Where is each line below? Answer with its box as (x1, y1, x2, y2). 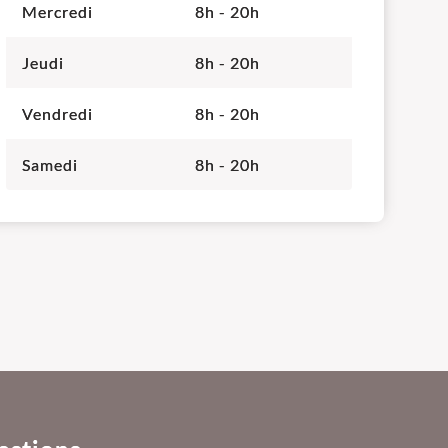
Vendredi (22, 104, 94, 123)
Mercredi (22, 2, 94, 21)
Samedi (22, 155, 79, 174)
